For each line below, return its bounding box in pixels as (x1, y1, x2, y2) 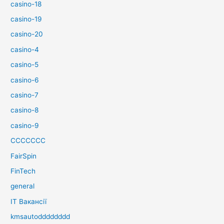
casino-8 (10, 106, 39, 114)
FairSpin (10, 151, 37, 160)
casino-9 (10, 121, 39, 129)
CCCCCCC (10, 136, 46, 145)
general (10, 182, 35, 190)
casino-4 (10, 45, 39, 53)
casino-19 (10, 14, 42, 23)
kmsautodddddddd (10, 212, 70, 221)
